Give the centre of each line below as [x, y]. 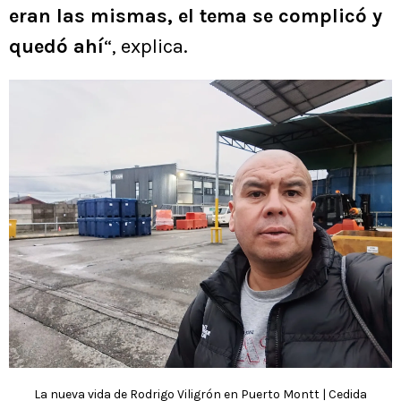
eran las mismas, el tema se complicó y [196, 17]
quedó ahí [56, 47]
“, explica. [146, 47]
